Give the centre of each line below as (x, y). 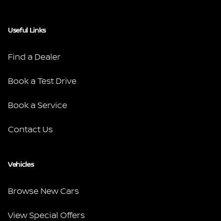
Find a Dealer (34, 57)
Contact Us (30, 129)
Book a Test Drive (42, 81)
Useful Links (27, 30)
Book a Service (37, 105)
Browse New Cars (43, 191)
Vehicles (21, 165)
